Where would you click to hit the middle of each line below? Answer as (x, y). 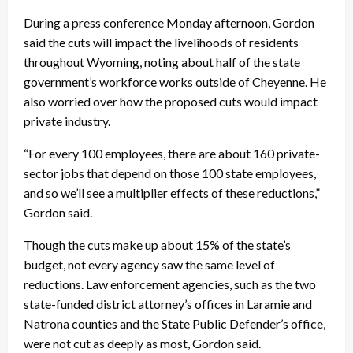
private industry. (67, 121)
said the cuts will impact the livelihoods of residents (161, 42)
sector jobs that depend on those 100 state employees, (170, 173)
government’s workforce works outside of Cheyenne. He (175, 81)
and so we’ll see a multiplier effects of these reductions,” (172, 192)
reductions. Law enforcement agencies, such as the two (170, 284)
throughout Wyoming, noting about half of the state (162, 61)
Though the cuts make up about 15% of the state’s (157, 244)
